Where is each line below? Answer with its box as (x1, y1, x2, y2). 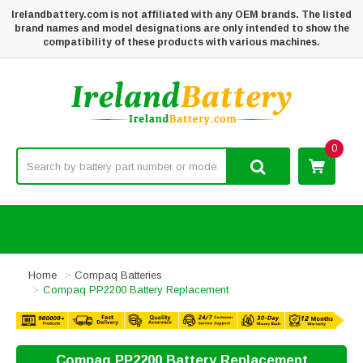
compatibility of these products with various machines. (43, 36, 320, 48)
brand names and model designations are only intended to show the (14, 23, 349, 34)
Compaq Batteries (75, 269, 162, 281)
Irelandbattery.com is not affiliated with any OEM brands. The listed (11, 9, 352, 20)
